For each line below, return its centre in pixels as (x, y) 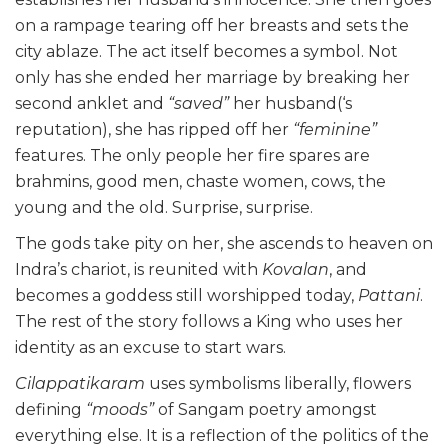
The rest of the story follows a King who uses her (209, 322)
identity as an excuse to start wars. (152, 348)
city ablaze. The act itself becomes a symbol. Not (206, 52)
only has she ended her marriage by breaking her (212, 78)
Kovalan (295, 270)
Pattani (389, 296)
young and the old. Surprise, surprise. (166, 208)
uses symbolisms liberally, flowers (280, 384)
